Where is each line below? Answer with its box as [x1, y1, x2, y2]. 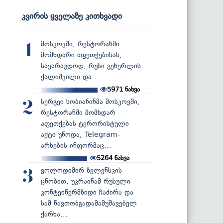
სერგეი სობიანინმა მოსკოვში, [41, 97, 140, 106]
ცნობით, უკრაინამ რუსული [41, 177, 130, 186]
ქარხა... [41, 210, 68, 219]
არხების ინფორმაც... [41, 141, 111, 150]
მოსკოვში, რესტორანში [41, 39, 119, 48]
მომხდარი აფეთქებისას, [41, 50, 122, 59]
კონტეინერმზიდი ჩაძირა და [41, 188, 133, 197]
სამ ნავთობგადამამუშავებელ [41, 199, 137, 208]
